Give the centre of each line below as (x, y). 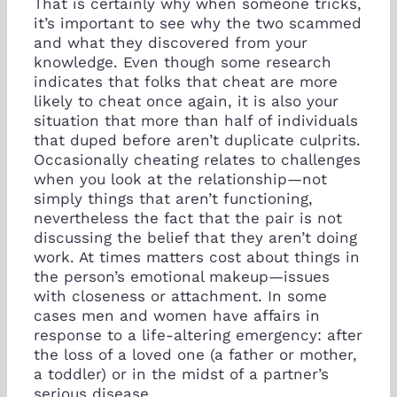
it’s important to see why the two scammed (198, 23)
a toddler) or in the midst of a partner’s (181, 374)
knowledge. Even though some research (183, 62)
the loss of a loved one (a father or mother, (195, 354)
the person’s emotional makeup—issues (182, 276)
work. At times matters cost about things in (197, 257)
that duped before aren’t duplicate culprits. (197, 140)
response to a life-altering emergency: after (198, 335)
